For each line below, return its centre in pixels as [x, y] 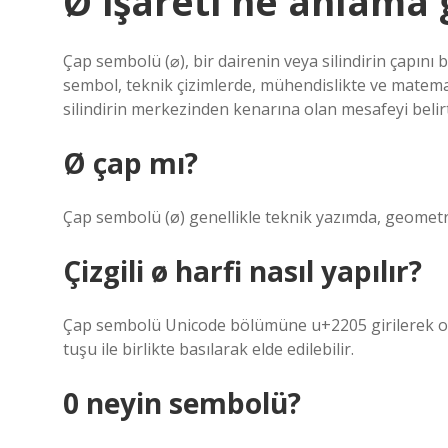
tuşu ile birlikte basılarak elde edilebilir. [208, 349]
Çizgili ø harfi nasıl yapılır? [242, 271]
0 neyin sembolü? [182, 403]
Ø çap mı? [130, 163]
